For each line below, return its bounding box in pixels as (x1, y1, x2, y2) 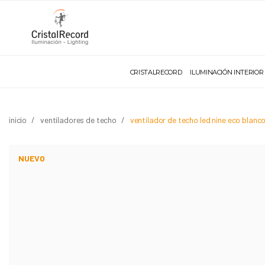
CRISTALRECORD (130, 68, 182, 76)
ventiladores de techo (40, 115, 117, 125)
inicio (9, 115, 27, 125)
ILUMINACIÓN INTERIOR (190, 68, 264, 76)
